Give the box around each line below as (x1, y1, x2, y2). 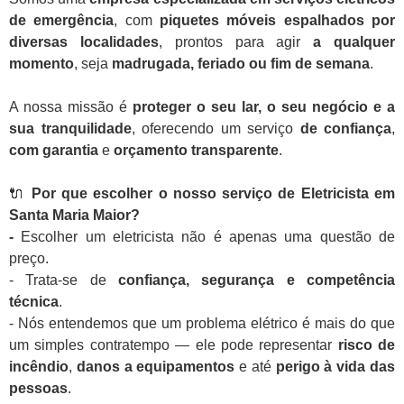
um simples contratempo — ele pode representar (9, 337, 338, 353)
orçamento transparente (114, 142, 279, 159)
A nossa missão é (9, 99, 133, 115)
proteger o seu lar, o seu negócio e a (133, 99, 395, 115)
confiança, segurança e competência (118, 272, 395, 289)
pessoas (9, 381, 68, 397)
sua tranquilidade (9, 121, 132, 137)
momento (9, 56, 74, 72)
